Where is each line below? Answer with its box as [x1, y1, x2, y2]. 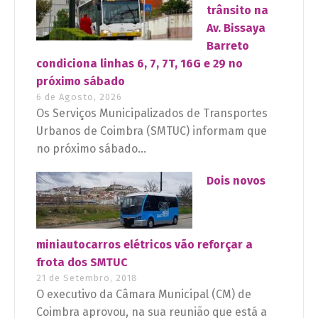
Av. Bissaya [207, 21, 265, 35]
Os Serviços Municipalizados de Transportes [36, 106, 268, 121]
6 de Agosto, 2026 [36, 92, 122, 103]
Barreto [207, 39, 249, 53]
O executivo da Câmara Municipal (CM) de [36, 287, 251, 302]
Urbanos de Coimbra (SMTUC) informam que [36, 124, 267, 138]
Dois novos [207, 174, 265, 188]
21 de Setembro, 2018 [36, 273, 138, 284]
